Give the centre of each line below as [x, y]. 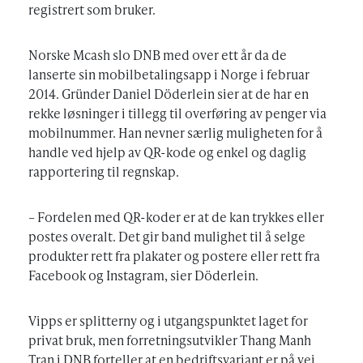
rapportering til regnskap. [104, 171]
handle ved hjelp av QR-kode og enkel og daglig [167, 152]
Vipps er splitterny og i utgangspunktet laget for [168, 320]
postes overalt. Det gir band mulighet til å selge [167, 236]
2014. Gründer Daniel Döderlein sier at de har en [169, 93]
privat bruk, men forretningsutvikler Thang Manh [170, 340]
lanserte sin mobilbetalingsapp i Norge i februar [169, 74]
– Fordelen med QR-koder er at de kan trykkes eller [176, 216]
